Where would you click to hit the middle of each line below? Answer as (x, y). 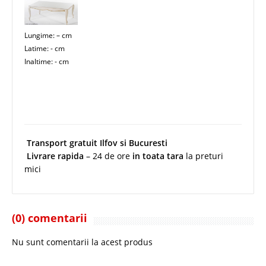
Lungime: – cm (48, 35)
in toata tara (158, 156)
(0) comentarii (50, 218)
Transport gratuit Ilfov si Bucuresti (97, 142)
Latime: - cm (45, 48)
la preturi (203, 156)
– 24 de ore (108, 156)
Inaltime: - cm (47, 61)
